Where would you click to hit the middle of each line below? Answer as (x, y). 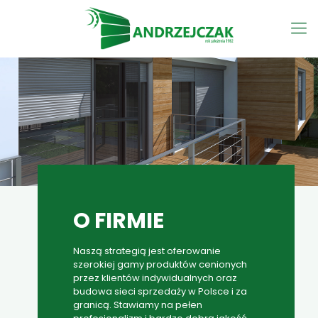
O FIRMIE (119, 221)
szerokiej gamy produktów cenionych (160, 264)
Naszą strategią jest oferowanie (147, 251)
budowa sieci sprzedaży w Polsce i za (160, 291)
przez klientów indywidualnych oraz (155, 278)
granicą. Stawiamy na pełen (138, 305)
